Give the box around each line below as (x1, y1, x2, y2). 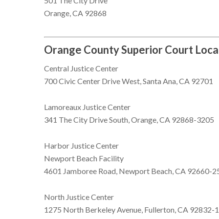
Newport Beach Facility (44, 153, 124, 163)
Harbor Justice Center (44, 140, 119, 150)
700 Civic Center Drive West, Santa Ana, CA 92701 (44, 76, 214, 86)
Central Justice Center (44, 63, 119, 73)
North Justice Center (44, 192, 114, 201)
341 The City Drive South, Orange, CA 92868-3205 (44, 114, 215, 124)
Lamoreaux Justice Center (44, 102, 131, 111)
